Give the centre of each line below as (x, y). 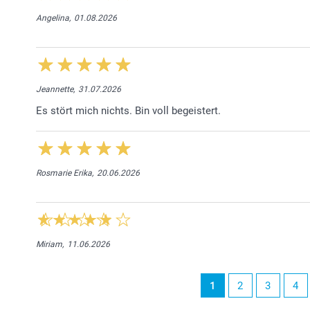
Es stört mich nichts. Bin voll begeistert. (128, 110)
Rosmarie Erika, (65, 173)
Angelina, (53, 18)
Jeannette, (55, 89)
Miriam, (50, 244)
